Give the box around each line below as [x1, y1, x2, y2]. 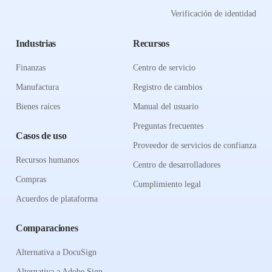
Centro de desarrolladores [133, 160, 220, 169]
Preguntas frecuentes [133, 121, 203, 131]
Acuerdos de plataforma [16, 194, 98, 203]
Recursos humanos [16, 155, 79, 165]
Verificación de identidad [171, 9, 256, 18]
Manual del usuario [133, 102, 199, 111]
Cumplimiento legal [133, 180, 201, 189]
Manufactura [16, 83, 59, 92]
